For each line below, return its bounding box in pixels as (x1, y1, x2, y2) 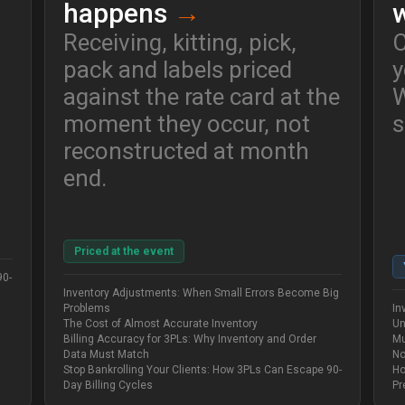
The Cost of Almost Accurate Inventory (62, 317, 258, 331)
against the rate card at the (62, 83, 340, 111)
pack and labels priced (62, 56, 292, 84)
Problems (62, 302, 110, 316)
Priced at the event (73, 245, 174, 259)
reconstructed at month (62, 137, 309, 165)
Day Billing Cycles (62, 379, 153, 392)
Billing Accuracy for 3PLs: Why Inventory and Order (62, 333, 316, 346)
